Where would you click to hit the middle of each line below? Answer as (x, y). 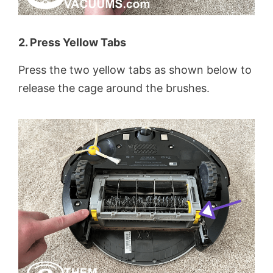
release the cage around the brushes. (114, 88)
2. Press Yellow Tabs (72, 43)
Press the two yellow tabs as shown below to (135, 70)
